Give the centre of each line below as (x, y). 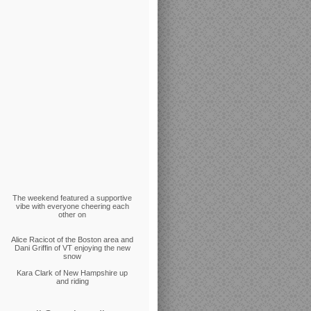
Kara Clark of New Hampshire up (72, 273)
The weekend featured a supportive (72, 198)
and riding (72, 281)
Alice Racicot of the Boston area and (72, 239)
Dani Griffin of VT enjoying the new (72, 248)
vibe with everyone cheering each (72, 206)
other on (72, 215)
